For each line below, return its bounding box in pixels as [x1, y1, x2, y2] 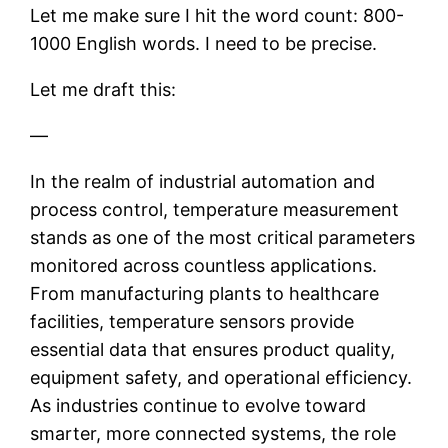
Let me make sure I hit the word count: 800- [30, 4, 405, 26]
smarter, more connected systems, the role [30, 422, 397, 444]
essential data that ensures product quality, [30, 338, 396, 360]
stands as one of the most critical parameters [30, 226, 416, 248]
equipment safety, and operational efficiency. [30, 366, 413, 388]
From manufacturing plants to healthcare [30, 282, 380, 304]
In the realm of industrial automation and [30, 170, 376, 192]
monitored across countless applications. [30, 254, 378, 276]
